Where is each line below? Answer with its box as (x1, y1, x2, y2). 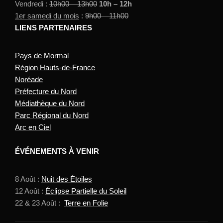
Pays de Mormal (15, 51, 69, 60)
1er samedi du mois (15, 11, 79, 20)
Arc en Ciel (15, 122, 51, 131)
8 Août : (15, 174, 41, 183)
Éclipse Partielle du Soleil (45, 186, 126, 195)
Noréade (15, 75, 43, 84)
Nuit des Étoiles (41, 174, 92, 183)
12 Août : (15, 186, 45, 195)
